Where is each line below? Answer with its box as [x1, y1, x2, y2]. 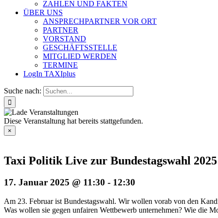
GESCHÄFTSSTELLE [43, 43, 117, 52]
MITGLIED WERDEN [43, 52, 117, 60]
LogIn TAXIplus [23, 70, 75, 78]
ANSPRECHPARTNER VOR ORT [43, 17, 157, 25]
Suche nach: [4, 87, 41, 95]
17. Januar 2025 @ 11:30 [4, 177, 105, 187]
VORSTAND [43, 35, 86, 43]
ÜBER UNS [23, 8, 63, 17]
